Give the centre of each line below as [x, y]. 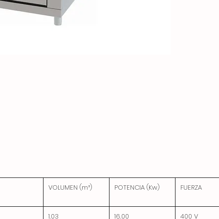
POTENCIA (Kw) [137, 187]
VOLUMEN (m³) [70, 187]
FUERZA [191, 187]
